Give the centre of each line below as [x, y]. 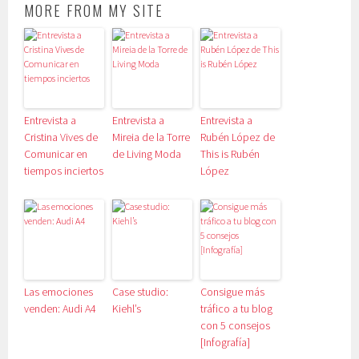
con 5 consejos [236, 325]
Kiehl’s [127, 308]
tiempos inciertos [64, 170]
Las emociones [59, 291]
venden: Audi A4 [61, 308]
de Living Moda [147, 153]
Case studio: [141, 291]
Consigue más [233, 291]
